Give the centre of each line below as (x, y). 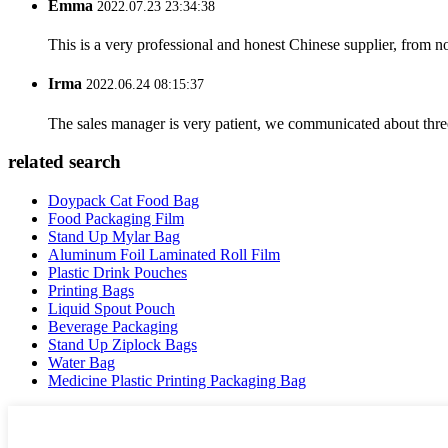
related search (64, 162)
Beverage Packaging (113, 327)
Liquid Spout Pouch (111, 309)
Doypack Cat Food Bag (123, 201)
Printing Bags (91, 291)
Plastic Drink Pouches (117, 273)
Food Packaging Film (116, 219)
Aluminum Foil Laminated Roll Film (164, 255)
